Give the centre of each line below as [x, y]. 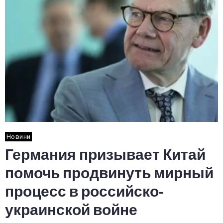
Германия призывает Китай [105, 155]
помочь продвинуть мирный [109, 173]
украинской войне [71, 210]
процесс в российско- [84, 192]
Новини [19, 137]
